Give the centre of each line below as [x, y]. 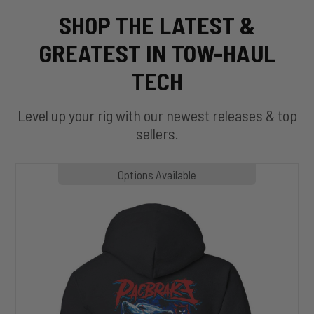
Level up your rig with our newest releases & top [157, 115]
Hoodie [32, 198]
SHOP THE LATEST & [157, 25]
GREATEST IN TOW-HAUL [157, 53]
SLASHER [39, 184]
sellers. [157, 133]
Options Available [157, 174]
